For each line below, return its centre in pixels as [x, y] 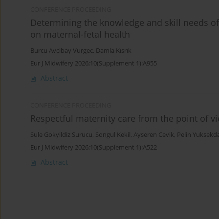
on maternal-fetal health [80, 34]
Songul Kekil [113, 135]
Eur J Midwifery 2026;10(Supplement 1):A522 [94, 147]
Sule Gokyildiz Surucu [61, 135]
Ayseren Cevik [154, 135]
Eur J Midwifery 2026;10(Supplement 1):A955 [94, 63]
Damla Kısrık [114, 51]
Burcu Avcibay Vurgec [62, 51]
